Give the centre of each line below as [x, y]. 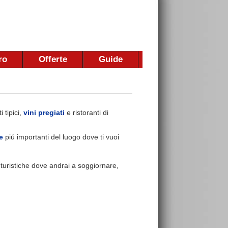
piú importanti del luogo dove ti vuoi [61, 137]
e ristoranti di [87, 112]
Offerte [53, 59]
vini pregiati [44, 112]
